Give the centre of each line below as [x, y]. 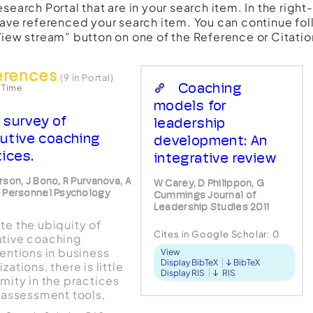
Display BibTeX [189, 262]
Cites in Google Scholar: [213, 234]
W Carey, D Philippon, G [209, 183]
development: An [210, 140]
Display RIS [182, 273]
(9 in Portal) [87, 78]
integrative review [215, 158]
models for [190, 105]
